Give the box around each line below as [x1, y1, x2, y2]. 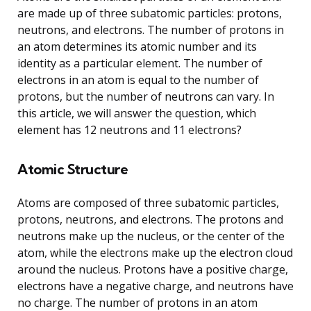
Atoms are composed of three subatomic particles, [17, 194, 279, 210]
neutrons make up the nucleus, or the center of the [17, 228, 285, 244]
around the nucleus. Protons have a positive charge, [17, 261, 288, 277]
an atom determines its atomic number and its [17, 38, 257, 54]
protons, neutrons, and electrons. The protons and [17, 211, 283, 227]
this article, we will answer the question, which [17, 105, 256, 121]
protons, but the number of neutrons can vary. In [17, 88, 274, 104]
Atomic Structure [17, 160, 128, 178]
